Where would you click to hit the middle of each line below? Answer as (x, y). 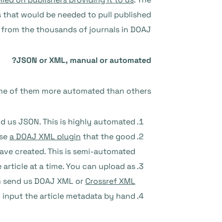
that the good (108, 137)
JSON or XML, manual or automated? (84, 60)
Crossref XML (110, 181)
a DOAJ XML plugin (45, 137)
